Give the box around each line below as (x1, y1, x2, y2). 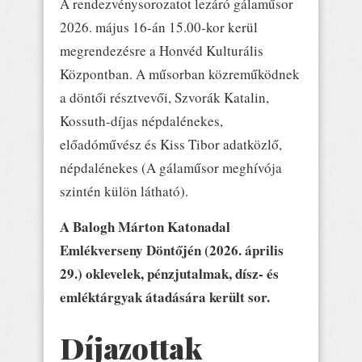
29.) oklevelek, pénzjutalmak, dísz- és (60, 263, 279, 284)
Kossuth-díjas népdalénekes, (60, 112, 223, 130)
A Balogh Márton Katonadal (60, 216, 230, 237)
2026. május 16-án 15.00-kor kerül (60, 18, 258, 36)
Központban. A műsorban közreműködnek (60, 65, 300, 83)
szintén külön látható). (60, 182, 188, 200)
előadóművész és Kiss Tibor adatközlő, (60, 135, 282, 154)
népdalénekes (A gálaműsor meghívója (60, 158, 282, 177)
